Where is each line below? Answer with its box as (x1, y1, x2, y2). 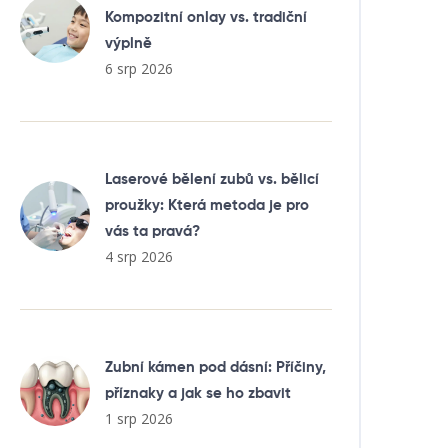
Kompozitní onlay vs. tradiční (105, 10, 307, 25)
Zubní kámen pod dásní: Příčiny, (105, 360, 326, 375)
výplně (105, 36, 152, 51)
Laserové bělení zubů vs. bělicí (105, 172, 319, 187)
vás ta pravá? (105, 224, 200, 239)
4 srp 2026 (105, 247, 173, 266)
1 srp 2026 (105, 409, 173, 428)
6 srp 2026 (105, 59, 173, 78)
